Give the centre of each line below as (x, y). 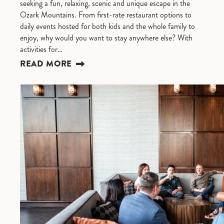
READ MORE (46, 64)
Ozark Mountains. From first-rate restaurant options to (106, 15)
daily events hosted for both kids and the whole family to (107, 26)
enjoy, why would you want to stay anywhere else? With (106, 38)
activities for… (41, 49)
